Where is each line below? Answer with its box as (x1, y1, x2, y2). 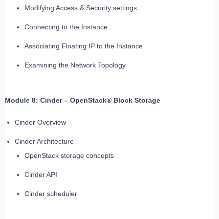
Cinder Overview (15, 118, 66, 127)
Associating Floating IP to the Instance (24, 42, 143, 50)
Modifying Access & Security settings (24, 4, 137, 12)
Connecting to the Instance (24, 23, 108, 31)
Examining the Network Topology (24, 61, 126, 69)
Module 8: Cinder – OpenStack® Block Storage (5, 96, 160, 105)
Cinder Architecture (15, 137, 74, 146)
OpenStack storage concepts (24, 152, 114, 160)
